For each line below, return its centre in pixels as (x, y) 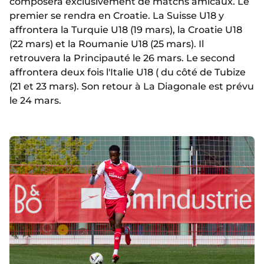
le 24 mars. (35, 101)
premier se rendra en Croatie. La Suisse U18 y (117, 16)
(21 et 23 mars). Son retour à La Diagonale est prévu (132, 87)
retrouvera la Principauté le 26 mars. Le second (122, 58)
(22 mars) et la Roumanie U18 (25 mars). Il (107, 44)
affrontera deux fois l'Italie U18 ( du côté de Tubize (128, 72)
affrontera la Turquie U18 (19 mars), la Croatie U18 (126, 30)
